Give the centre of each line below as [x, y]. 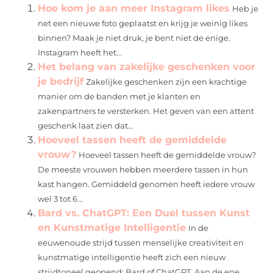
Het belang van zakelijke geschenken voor [147, 66]
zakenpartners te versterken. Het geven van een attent [146, 111]
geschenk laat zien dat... [86, 126]
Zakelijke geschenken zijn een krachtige [167, 82]
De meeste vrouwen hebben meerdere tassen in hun [143, 169]
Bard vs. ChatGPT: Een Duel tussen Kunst [144, 213]
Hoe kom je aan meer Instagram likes [134, 8]
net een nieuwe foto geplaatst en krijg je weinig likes [143, 23]
